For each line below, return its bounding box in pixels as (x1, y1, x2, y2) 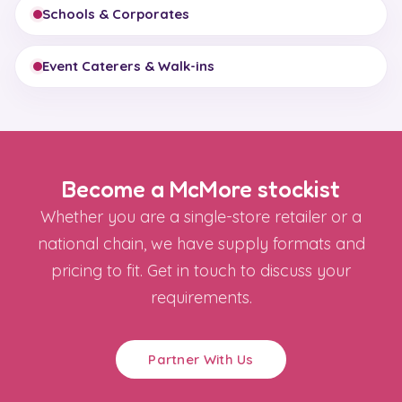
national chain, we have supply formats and (37, 233, 365, 254)
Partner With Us (148, 351, 254, 368)
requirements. (150, 287, 252, 308)
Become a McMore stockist (62, 175, 340, 203)
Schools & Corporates (42, 5, 189, 22)
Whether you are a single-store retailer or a (40, 206, 362, 227)
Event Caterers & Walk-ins (42, 57, 214, 74)
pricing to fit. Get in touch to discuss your (51, 260, 351, 281)
